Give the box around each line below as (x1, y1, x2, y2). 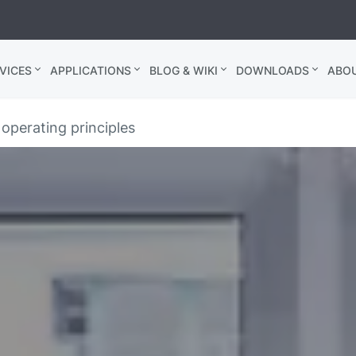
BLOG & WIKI (149, 64, 219, 77)
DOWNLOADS (236, 64, 310, 77)
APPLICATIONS (50, 64, 132, 77)
